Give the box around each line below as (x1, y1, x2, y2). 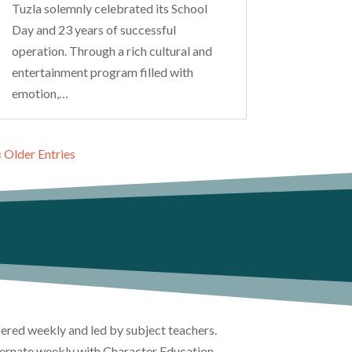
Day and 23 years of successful (11, 21, 176, 37)
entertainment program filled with (11, 64, 193, 79)
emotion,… (11, 85, 68, 101)
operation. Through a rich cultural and (11, 42, 212, 58)
